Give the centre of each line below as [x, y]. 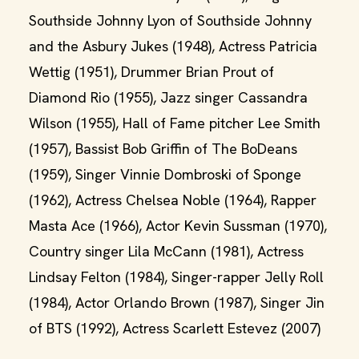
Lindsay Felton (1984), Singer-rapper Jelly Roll [176, 277]
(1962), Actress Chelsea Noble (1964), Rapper [173, 200]
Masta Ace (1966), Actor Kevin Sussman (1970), [178, 226]
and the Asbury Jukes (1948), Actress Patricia [173, 46]
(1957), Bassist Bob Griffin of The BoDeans [163, 149]
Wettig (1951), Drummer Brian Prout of [151, 72]
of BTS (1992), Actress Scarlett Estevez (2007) [175, 328]
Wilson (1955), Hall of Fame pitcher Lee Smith [175, 123]
